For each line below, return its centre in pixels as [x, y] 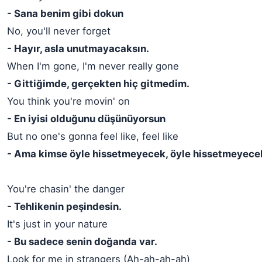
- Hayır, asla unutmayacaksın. [78, 49]
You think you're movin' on [68, 101]
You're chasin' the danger [66, 189]
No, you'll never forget [59, 31]
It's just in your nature [57, 224]
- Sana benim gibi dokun [65, 14]
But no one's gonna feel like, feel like [93, 137]
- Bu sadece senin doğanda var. [82, 242]
